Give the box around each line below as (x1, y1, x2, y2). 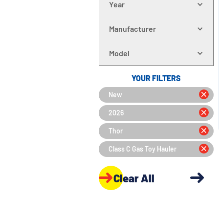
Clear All (113, 171, 154, 184)
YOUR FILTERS (131, 73, 181, 83)
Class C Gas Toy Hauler (108, 145, 176, 153)
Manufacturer (109, 24, 156, 33)
